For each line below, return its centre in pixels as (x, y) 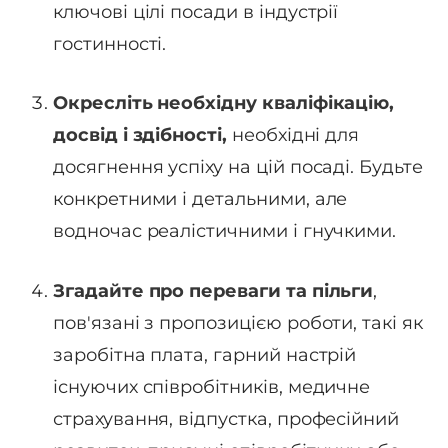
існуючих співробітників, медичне (212, 387)
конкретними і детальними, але (200, 199)
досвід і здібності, (140, 135)
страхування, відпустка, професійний (226, 419)
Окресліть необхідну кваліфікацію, (224, 103)
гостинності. (110, 43)
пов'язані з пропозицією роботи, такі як (238, 323)
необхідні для (293, 135)
